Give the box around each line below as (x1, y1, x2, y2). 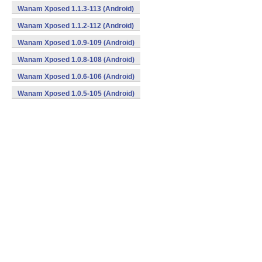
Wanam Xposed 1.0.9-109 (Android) (18, 39, 135, 47)
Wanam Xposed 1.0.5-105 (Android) (18, 89, 135, 98)
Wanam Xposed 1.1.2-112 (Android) (18, 22, 134, 30)
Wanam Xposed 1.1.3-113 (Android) (18, 5, 134, 13)
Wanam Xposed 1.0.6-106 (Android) (18, 73, 135, 81)
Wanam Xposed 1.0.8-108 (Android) (18, 56, 135, 64)
